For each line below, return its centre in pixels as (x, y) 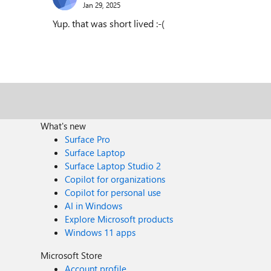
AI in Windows (94, 206)
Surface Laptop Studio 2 (113, 166)
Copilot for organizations (115, 179)
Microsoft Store (72, 255)
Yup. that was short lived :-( (110, 23)
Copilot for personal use (113, 192)
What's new (64, 126)
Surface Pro (88, 139)
